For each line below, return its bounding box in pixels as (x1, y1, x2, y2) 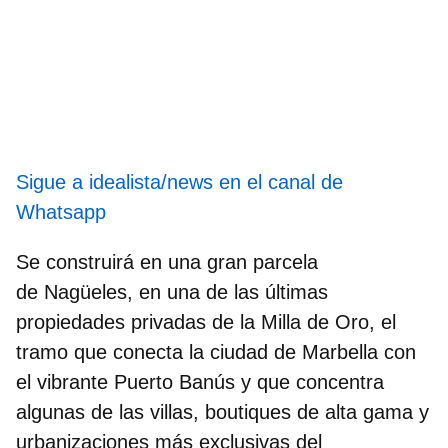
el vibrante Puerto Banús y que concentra (16, 370, 384, 393)
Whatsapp (16, 200, 106, 223)
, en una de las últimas (127, 280, 328, 303)
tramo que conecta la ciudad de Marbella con (16, 340, 416, 363)
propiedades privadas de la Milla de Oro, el (16, 310, 396, 333)
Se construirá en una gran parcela (16, 250, 318, 273)
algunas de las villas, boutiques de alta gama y (16, 400, 429, 423)
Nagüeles (44, 280, 127, 303)
